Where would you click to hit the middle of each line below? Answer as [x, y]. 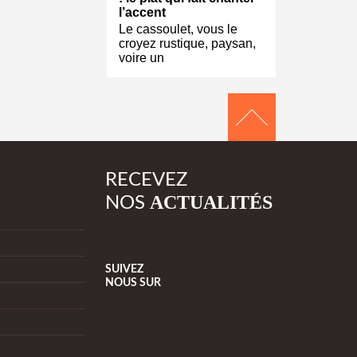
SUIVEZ [124, 270]
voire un [141, 58]
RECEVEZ [146, 180]
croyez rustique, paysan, [187, 44]
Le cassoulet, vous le [178, 29]
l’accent [142, 13]
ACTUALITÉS [211, 203]
